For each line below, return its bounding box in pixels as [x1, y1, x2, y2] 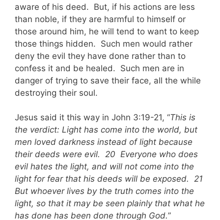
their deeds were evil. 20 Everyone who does [15, 149, 198, 159]
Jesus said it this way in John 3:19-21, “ [15, 112, 170, 122]
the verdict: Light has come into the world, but [15, 125, 197, 135]
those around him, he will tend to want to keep [15, 26, 199, 36]
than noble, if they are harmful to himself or [15, 14, 186, 24]
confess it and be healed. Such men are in [15, 63, 184, 73]
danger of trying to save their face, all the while [15, 75, 201, 85]
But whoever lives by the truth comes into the [15, 186, 194, 196]
